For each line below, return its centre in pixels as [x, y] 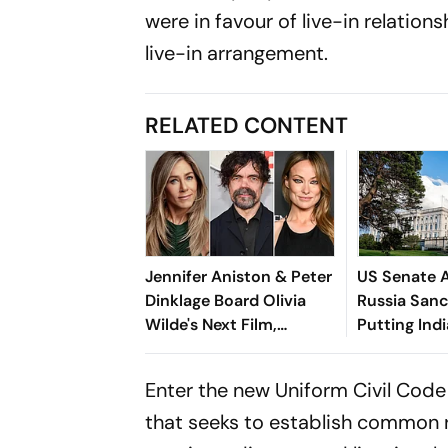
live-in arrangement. [237, 53]
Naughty [178, 349]
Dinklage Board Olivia [226, 301]
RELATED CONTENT [247, 126]
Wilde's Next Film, [211, 325]
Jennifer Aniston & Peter [239, 277]
